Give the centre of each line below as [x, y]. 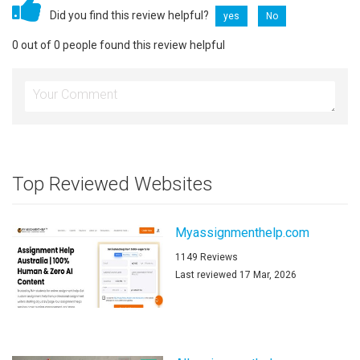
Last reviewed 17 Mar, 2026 [236, 274]
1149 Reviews [207, 257]
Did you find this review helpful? [131, 15]
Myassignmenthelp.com [243, 232]
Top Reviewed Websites [112, 184]
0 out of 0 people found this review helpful [119, 45]
